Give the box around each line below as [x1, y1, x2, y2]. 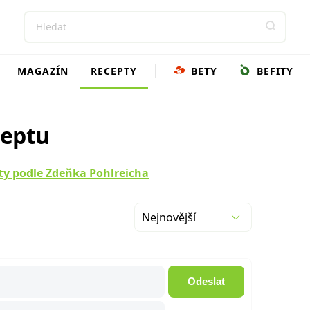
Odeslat [187, 275, 225, 287]
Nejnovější [141, 210, 196, 225]
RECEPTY [90, 64, 137, 77]
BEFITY [253, 64, 293, 77]
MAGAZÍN [17, 64, 69, 77]
